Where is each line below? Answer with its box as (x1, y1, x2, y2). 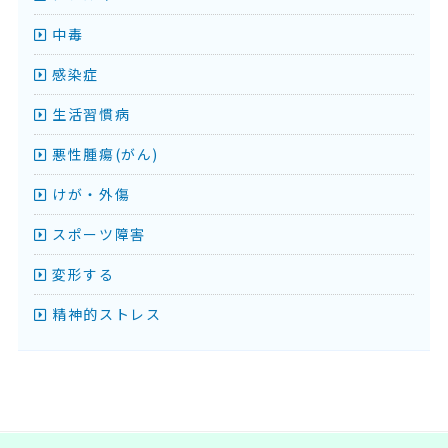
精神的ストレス (47, 303, 162, 324)
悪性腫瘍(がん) (47, 143, 159, 164)
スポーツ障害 (47, 223, 146, 244)
